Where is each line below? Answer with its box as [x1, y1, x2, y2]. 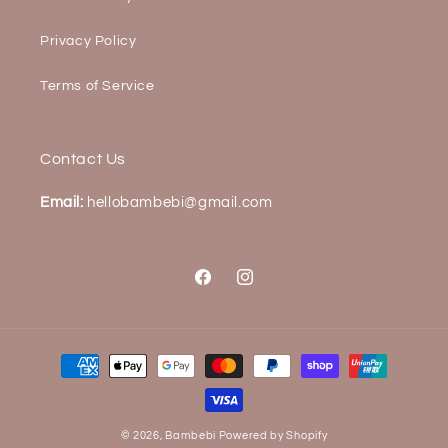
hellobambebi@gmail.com [83, 195, 273, 210]
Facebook [192, 280, 260, 295]
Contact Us [40, 151, 126, 167]
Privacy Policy [40, 34, 137, 48]
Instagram [234, 280, 304, 295]
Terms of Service [40, 79, 155, 93]
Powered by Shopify [218, 430, 328, 441]
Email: [40, 195, 84, 210]
